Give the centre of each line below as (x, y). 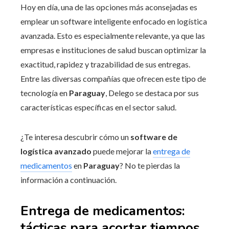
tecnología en (45, 93)
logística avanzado (56, 151)
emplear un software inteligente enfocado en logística (114, 21)
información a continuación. (68, 179)
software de (154, 136)
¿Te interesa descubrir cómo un (75, 136)
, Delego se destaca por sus (152, 93)
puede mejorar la (122, 151)
